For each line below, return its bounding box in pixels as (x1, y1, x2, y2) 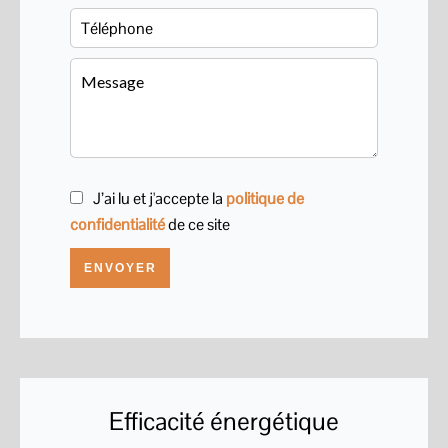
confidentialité (70, 214, 165, 235)
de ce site (165, 214, 230, 235)
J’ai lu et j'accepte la (93, 188, 226, 209)
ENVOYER (83, 261, 157, 275)
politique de (226, 188, 304, 209)
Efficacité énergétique (109, 405, 339, 437)
